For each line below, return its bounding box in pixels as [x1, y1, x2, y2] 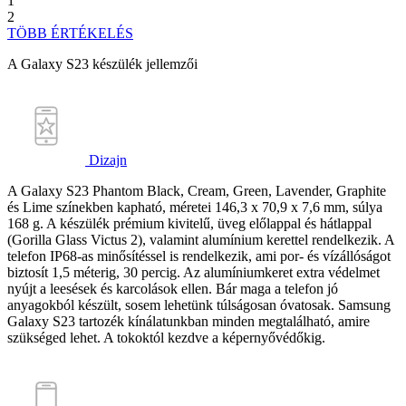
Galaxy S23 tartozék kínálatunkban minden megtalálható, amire [7, 314, 370, 330]
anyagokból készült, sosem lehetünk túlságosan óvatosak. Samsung [7, 297, 391, 314]
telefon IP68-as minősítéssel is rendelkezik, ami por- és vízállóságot [7, 248, 391, 265]
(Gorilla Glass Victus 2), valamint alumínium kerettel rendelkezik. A [7, 232, 394, 248]
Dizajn [85, 152, 127, 169]
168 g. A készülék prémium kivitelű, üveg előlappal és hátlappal [7, 216, 372, 232]
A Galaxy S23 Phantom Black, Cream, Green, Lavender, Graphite [7, 183, 386, 199]
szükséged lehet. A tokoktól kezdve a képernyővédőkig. [7, 330, 325, 346]
